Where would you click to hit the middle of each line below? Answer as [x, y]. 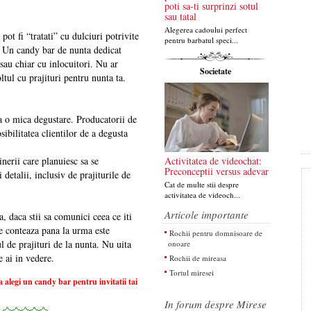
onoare [179, 243]
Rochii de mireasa [197, 258]
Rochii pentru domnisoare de [216, 233]
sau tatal [180, 16]
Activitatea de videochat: [213, 161]
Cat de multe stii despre [201, 184]
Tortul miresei [191, 272]
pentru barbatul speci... [201, 40]
